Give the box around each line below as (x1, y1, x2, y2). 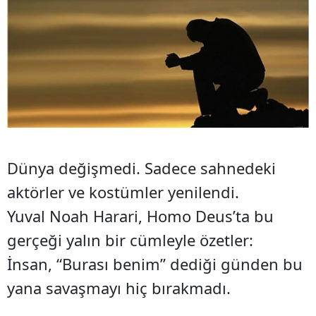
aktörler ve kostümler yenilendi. (7, 181, 239, 203)
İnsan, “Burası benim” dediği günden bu (7, 253, 303, 275)
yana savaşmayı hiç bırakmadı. (7, 277, 231, 299)
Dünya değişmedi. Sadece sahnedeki (7, 157, 276, 179)
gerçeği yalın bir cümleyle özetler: (7, 229, 253, 251)
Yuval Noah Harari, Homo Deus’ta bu (7, 205, 274, 227)
